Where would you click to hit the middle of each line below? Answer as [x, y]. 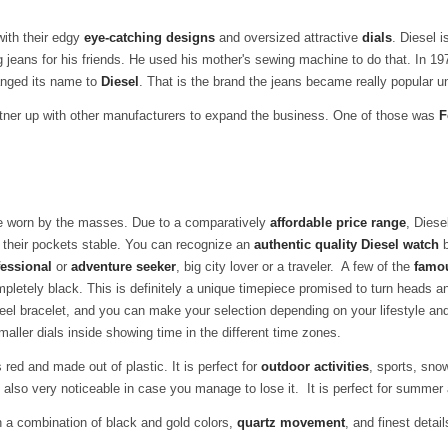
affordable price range [338, 222]
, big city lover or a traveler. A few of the [295, 266]
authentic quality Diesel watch [346, 244]
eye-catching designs [149, 37]
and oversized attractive [288, 37]
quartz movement [291, 422]
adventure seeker [123, 266]
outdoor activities [315, 366]
